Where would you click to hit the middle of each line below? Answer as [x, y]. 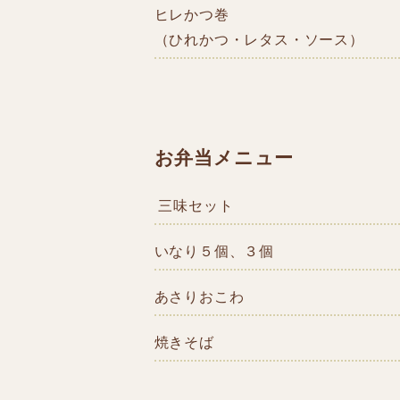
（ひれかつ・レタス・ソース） [259, 40]
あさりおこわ [199, 297]
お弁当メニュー [224, 158]
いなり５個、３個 [214, 252]
